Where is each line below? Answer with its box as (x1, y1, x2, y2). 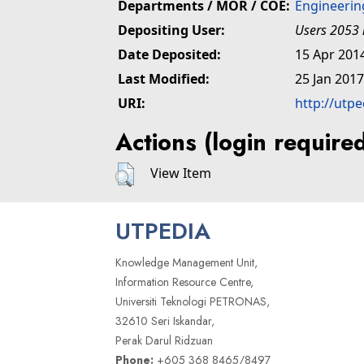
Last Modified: (118, 70, 210, 88)
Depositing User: (118, 21, 225, 39)
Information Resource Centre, (115, 274, 253, 291)
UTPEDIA (115, 214, 210, 249)
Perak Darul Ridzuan (115, 332, 213, 349)
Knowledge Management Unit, (115, 254, 258, 271)
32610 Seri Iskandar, (115, 313, 214, 330)
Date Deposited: (118, 45, 221, 63)
